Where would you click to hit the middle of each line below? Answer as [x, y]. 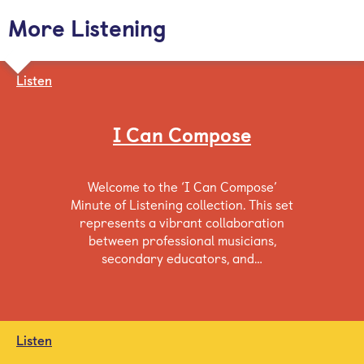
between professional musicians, [182, 240]
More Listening [87, 27]
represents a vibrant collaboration [182, 222]
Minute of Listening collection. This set [182, 204]
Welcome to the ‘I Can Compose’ [182, 186]
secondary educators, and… [182, 258]
